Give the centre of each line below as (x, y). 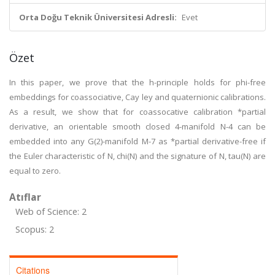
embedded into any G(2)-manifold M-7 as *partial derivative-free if (137, 141)
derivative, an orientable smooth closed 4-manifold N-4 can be (137, 126)
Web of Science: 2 (51, 211)
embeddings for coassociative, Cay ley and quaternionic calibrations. (137, 97)
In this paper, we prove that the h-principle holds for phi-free (137, 82)
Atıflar (25, 197)
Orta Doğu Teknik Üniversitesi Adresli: (98, 17)
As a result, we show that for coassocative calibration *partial (137, 112)
